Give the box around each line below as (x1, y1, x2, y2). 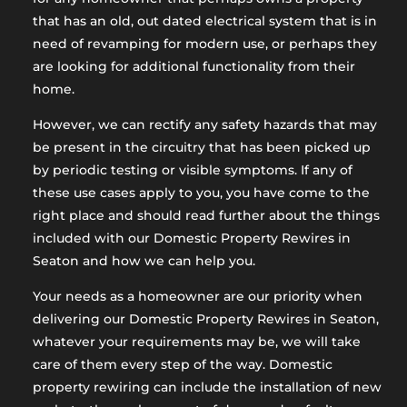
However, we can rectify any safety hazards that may (32, 115, 377, 133)
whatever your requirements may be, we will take (32, 333, 361, 350)
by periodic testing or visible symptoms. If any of (32, 161, 352, 178)
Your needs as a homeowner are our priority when (32, 287, 362, 304)
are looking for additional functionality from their (32, 57, 355, 74)
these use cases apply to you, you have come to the (32, 184, 370, 201)
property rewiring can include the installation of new (32, 378, 382, 395)
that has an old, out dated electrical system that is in (32, 12, 377, 29)
